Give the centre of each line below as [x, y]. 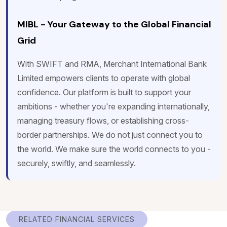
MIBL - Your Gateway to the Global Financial [114, 25]
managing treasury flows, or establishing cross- [103, 121]
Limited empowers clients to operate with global [104, 78]
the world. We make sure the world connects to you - [114, 149]
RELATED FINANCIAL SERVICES [77, 219]
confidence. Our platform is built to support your [104, 92]
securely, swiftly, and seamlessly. [77, 163]
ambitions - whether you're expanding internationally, [113, 107]
